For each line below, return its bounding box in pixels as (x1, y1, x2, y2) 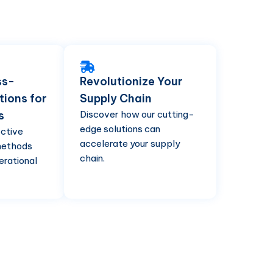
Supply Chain (80, 91, 152, 105)
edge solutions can (80, 122, 160, 135)
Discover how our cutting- (80, 108, 194, 120)
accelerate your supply (80, 137, 180, 149)
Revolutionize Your (80, 74, 183, 88)
